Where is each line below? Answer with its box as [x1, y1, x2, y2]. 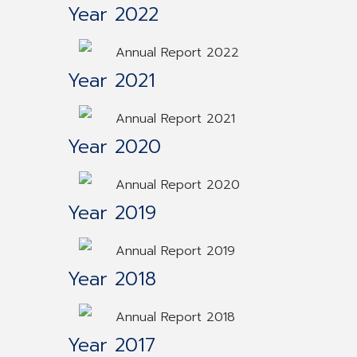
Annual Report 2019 [116, 241, 235, 261]
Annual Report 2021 [116, 109, 235, 128]
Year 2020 [68, 132, 161, 161]
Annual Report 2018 [116, 308, 235, 327]
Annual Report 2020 [116, 175, 240, 194]
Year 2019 [68, 198, 156, 227]
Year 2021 [68, 66, 155, 95]
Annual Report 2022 [116, 43, 239, 62]
